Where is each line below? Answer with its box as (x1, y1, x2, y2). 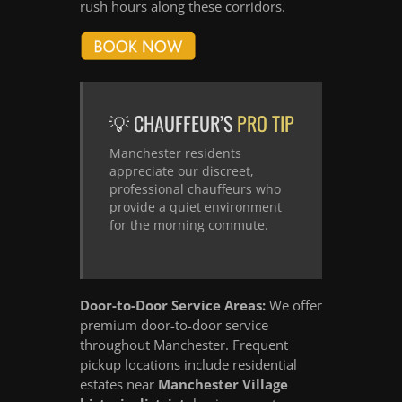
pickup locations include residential (80, 354, 297, 373)
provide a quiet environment (109, 197, 282, 215)
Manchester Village (158, 374, 288, 393)
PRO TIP (237, 108, 294, 137)
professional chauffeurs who (109, 179, 281, 197)
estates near (80, 374, 158, 393)
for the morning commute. (109, 215, 268, 233)
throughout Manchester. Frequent (80, 335, 288, 354)
